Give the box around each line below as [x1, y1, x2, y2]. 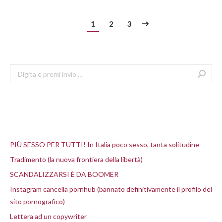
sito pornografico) [10, 197, 65, 206]
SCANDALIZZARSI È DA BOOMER [10, 170, 118, 178]
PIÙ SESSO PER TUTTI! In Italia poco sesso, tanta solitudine [10, 140, 199, 149]
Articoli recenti [10, 119, 65, 129]
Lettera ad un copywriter [10, 212, 87, 221]
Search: [9, 66, 33, 74]
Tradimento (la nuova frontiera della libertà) [10, 155, 143, 164]
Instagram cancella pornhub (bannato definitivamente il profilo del [10, 185, 212, 193]
